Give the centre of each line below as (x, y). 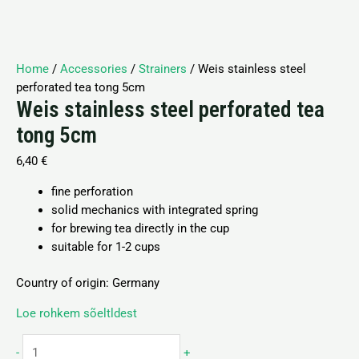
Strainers (163, 69)
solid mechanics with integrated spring (156, 210)
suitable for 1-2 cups (105, 247)
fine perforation (92, 192)
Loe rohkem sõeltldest (77, 313)
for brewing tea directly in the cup (141, 229)
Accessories (94, 69)
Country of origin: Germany (88, 282)
